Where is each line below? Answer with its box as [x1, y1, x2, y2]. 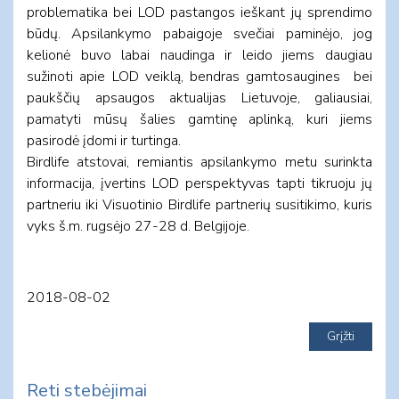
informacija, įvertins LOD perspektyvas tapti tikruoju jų [27, 173, 372, 193]
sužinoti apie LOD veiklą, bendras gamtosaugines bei [27, 66, 372, 86]
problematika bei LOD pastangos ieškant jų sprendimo [27, 2, 372, 22]
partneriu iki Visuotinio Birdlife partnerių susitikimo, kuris [27, 194, 372, 215]
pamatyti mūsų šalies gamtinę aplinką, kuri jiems [27, 109, 372, 129]
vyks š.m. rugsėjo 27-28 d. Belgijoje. [27, 216, 253, 236]
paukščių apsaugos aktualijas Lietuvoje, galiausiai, [27, 87, 372, 108]
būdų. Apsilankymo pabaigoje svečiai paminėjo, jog [27, 23, 372, 44]
